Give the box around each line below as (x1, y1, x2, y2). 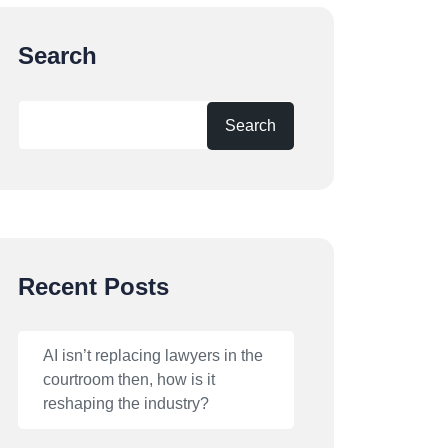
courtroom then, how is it (43, 371, 215, 388)
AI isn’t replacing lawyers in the (43, 347, 263, 364)
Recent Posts (18, 273, 169, 300)
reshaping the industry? (43, 395, 209, 412)
